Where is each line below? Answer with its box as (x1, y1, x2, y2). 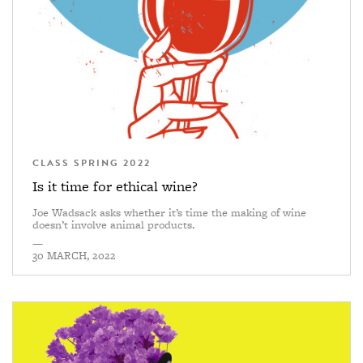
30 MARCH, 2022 (32, 247, 116, 264)
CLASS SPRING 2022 (32, 156, 151, 171)
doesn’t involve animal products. (32, 216, 194, 233)
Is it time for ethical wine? (32, 176, 197, 197)
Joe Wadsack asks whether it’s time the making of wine (32, 204, 306, 221)
